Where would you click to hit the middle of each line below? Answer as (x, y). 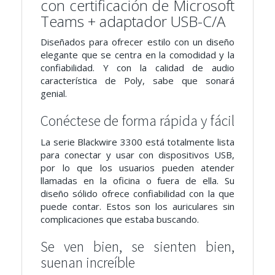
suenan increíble (88, 262)
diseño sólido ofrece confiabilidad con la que (137, 193)
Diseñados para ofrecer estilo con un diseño (137, 42)
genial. (54, 94)
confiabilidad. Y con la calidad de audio (137, 68)
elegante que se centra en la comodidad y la (137, 55)
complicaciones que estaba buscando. (120, 219)
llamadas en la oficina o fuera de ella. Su (137, 180)
